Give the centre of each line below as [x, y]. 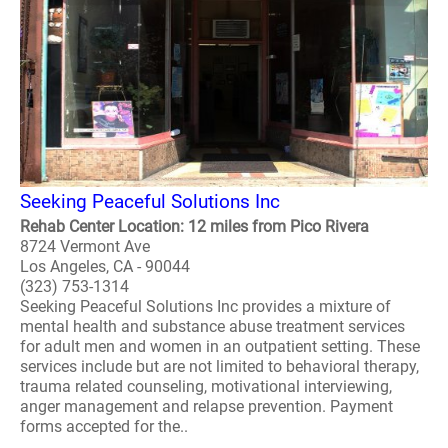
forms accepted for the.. [104, 426]
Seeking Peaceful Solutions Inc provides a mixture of [205, 306]
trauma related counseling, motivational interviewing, [206, 386]
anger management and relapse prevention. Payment [206, 406]
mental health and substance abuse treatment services [212, 326]
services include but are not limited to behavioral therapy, [219, 366]
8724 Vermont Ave [85, 246]
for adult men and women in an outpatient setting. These [220, 346]
